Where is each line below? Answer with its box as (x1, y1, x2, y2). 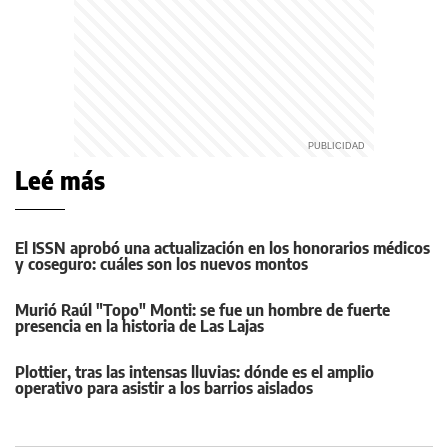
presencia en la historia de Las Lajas (15, 316, 264, 337)
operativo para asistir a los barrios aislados (15, 378, 313, 399)
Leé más (15, 165, 105, 196)
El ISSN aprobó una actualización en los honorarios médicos (15, 238, 430, 259)
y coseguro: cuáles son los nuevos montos (15, 254, 308, 275)
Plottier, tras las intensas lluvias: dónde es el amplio (15, 362, 374, 383)
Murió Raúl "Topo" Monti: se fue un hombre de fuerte (15, 300, 390, 321)
